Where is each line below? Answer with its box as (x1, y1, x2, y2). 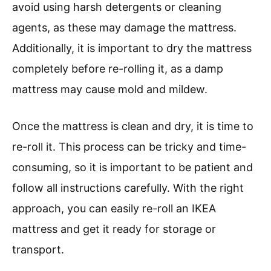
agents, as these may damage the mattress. (12, 21, 237, 34)
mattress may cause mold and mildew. (12, 83, 207, 96)
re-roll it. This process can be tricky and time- (12, 140, 246, 154)
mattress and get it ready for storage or (12, 223, 216, 236)
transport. (12, 243, 64, 256)
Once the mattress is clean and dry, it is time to (12, 120, 253, 133)
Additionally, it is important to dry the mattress (12, 42, 252, 55)
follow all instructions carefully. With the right (12, 181, 244, 195)
